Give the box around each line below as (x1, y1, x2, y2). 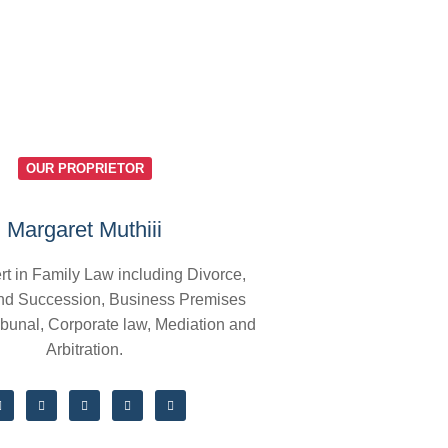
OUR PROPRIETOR (25, 161, 144, 176)
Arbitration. (46, 341, 123, 358)
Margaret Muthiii (7, 217, 162, 242)
